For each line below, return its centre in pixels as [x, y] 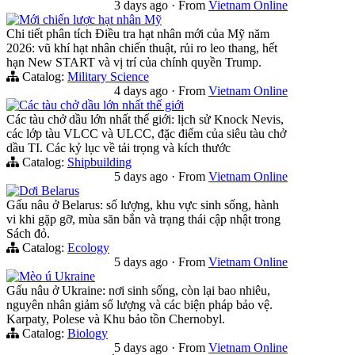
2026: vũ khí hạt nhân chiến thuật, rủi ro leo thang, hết [142, 48]
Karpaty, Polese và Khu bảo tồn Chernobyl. [116, 319]
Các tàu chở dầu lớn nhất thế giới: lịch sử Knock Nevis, [145, 119]
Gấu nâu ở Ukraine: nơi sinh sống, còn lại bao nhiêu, [138, 290]
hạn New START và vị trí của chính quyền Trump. [134, 62]
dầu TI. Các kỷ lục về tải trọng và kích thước [118, 147]
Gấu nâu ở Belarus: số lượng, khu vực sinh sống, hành [143, 204]
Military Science [108, 76]
